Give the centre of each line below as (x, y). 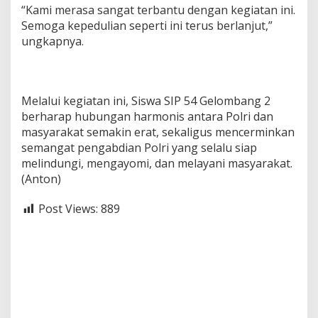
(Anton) (41, 179)
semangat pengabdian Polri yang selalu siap (139, 148)
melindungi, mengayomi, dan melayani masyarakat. (157, 164)
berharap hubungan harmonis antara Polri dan (147, 117)
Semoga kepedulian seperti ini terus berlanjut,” (147, 26)
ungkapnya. (53, 42)
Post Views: (68, 209)
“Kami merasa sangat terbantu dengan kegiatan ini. (158, 10)
